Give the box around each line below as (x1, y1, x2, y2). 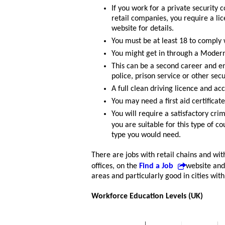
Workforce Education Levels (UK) (91, 192, 203, 201)
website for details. (111, 25, 174, 33)
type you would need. (111, 131, 181, 140)
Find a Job (139, 162, 175, 171)
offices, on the (91, 162, 139, 171)
